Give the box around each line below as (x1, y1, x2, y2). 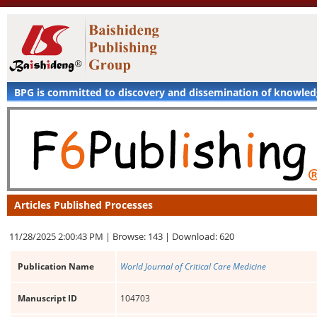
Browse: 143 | (113, 230, 172, 243)
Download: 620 (172, 230, 234, 243)
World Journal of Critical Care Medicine (120, 260, 266, 272)
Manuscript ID (18, 292, 77, 304)
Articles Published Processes (14, 198, 153, 212)
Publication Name (18, 260, 94, 272)
